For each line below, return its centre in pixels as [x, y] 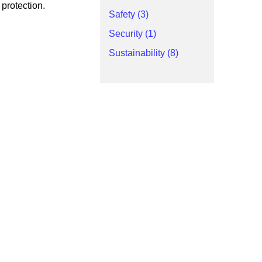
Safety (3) [129, 14]
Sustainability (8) [144, 53]
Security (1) [132, 34]
